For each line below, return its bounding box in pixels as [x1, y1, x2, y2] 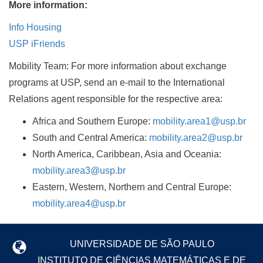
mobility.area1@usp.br [153, 116, 246, 126]
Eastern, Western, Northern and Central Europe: [32, 181, 231, 192]
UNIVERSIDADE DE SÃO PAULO [69, 238, 214, 249]
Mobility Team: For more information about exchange [9, 60, 227, 71]
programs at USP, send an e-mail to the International [9, 77, 225, 87]
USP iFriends [9, 38, 65, 49]
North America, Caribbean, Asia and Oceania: [32, 149, 221, 159]
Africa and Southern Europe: [32, 116, 153, 126]
